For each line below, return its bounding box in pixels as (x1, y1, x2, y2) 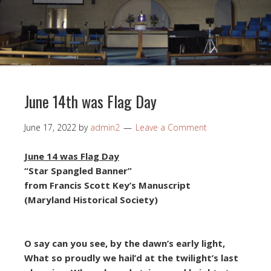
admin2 (90, 122, 120, 133)
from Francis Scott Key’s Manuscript (24, 179, 191, 191)
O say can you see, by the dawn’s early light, (24, 237, 225, 249)
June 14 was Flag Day (24, 150, 119, 162)
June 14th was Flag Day (24, 90, 157, 113)
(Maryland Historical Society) (24, 194, 158, 206)
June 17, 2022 (24, 122, 76, 133)
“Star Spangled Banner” (24, 165, 132, 177)
